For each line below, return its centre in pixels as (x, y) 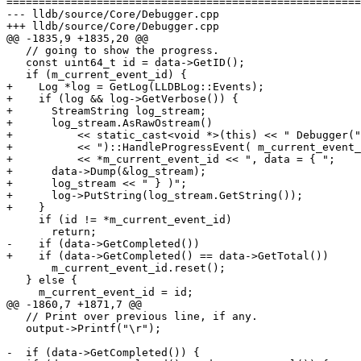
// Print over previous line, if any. (16, 317)
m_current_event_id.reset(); (29, 268)
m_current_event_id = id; (23, 293)
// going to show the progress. (16, 51)
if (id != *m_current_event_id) (23, 220)
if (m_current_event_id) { (16, 75)
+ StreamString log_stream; (106, 111)
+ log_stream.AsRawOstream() (110, 123)
